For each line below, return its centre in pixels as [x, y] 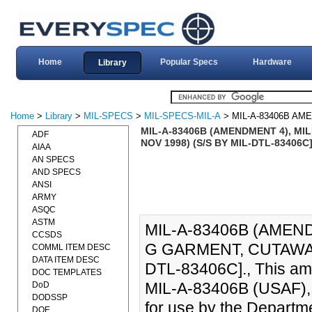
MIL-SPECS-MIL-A [182, 116]
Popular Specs [189, 62]
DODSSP [50, 297]
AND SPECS [56, 172]
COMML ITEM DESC [71, 247]
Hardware [272, 62]
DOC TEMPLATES [67, 272]
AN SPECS [53, 159]
